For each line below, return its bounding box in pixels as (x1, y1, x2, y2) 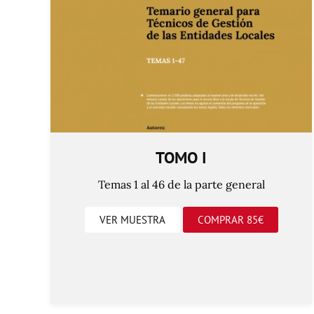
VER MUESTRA (99, 212, 165, 226)
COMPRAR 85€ (197, 212, 264, 226)
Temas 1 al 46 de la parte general (97, 177, 265, 191)
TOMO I (156, 146, 207, 168)
